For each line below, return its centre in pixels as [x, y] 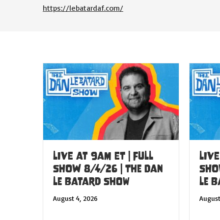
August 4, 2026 [75, 198]
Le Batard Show [91, 181]
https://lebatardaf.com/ [83, 8]
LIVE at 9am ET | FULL [103, 156]
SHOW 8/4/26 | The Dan [108, 168]
